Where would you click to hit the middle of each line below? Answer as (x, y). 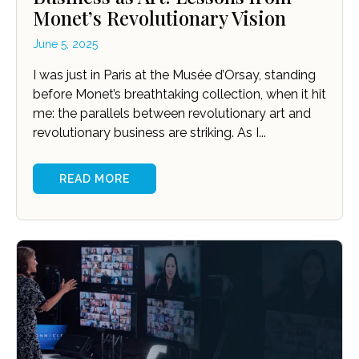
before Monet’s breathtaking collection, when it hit (179, 95)
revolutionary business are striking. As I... (149, 133)
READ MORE (95, 179)
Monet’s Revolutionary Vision (159, 18)
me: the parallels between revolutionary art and (172, 114)
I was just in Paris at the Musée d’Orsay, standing (174, 75)
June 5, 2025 (65, 44)
